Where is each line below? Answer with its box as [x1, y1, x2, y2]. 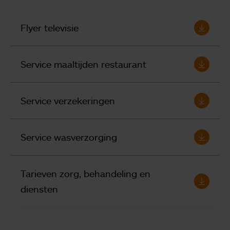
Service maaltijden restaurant [21, 58, 146, 70]
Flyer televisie [21, 22, 79, 33]
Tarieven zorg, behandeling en [21, 167, 150, 179]
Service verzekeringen [21, 94, 115, 106]
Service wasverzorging [21, 131, 117, 143]
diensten [21, 183, 58, 195]
